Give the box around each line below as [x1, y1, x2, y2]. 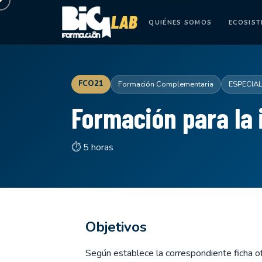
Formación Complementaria [118, 79, 213, 89]
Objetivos [85, 218, 147, 236]
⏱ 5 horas [71, 141, 113, 154]
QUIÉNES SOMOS [149, 18, 212, 27]
